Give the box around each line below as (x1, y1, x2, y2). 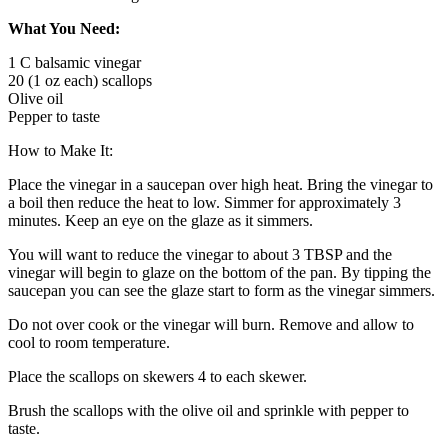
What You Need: (8, 19, 120, 37)
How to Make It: (8, 141, 113, 159)
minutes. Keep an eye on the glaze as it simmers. (8, 211, 313, 229)
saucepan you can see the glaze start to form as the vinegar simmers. (8, 281, 435, 299)
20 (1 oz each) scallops (8, 71, 152, 89)
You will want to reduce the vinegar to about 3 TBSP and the (8, 245, 392, 263)
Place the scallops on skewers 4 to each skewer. (8, 367, 307, 385)
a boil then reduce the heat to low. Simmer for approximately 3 (8, 193, 401, 211)
